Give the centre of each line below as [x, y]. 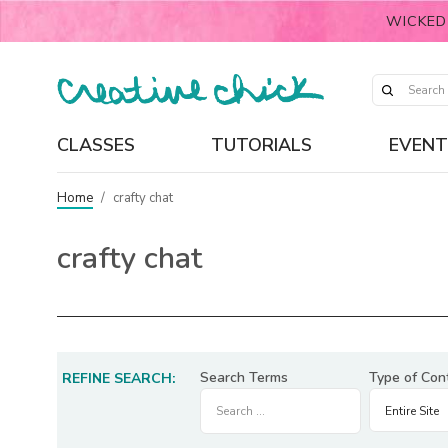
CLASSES [96, 144]
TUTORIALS [262, 144]
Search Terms [244, 377]
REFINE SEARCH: [119, 378]
